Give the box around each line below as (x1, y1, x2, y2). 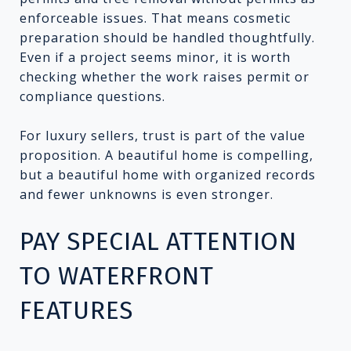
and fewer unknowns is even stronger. (20, 185, 273, 203)
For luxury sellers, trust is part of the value (20, 126, 306, 144)
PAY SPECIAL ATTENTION (20, 226, 297, 256)
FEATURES (20, 295, 133, 325)
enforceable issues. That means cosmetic (20, 9, 291, 27)
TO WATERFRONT (20, 260, 214, 291)
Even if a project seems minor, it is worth (20, 48, 291, 66)
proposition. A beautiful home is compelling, (20, 146, 313, 164)
